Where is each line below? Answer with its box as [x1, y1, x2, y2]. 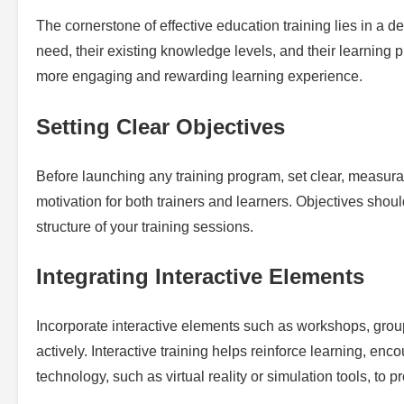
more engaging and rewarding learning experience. [36, 68, 363, 84]
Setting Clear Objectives [36, 114, 285, 139]
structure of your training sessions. [36, 218, 253, 234]
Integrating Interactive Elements [36, 264, 364, 289]
